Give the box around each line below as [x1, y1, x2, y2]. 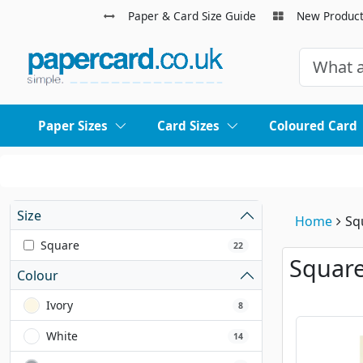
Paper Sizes [38, 117, 109, 135]
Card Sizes [156, 117, 220, 135]
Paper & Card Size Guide [127, 8, 256, 23]
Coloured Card [268, 117, 357, 135]
